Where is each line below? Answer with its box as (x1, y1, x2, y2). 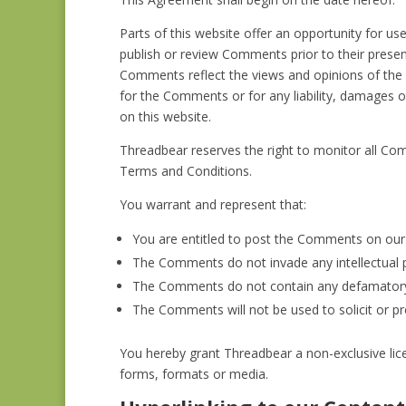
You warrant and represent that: (120, 196, 306, 213)
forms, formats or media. (120, 365, 268, 382)
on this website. (120, 108, 211, 125)
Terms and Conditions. (120, 162, 252, 179)
